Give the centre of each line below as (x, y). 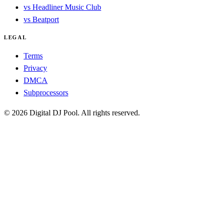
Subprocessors (46, 92)
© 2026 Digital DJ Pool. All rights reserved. (72, 112)
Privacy (35, 68)
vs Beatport (41, 19)
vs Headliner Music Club (62, 7)
